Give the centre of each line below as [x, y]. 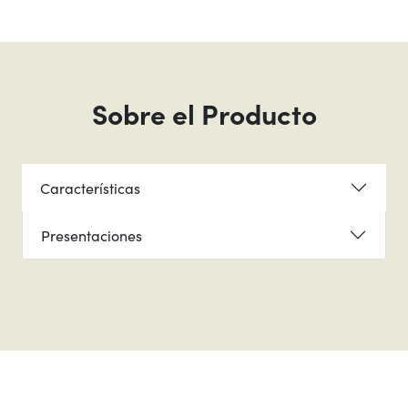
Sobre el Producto [204, 113]
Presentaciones [92, 235]
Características [90, 187]
